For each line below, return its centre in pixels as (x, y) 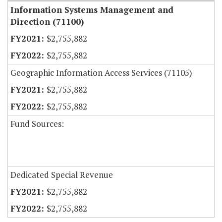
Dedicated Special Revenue (62, 175)
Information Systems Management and (92, 10)
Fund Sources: (37, 124)
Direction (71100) (47, 22)
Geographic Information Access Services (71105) (101, 73)
